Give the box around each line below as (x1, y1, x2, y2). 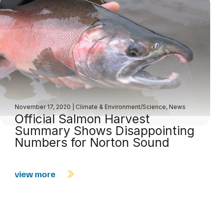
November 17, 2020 (15, 103, 72, 111)
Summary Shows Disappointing (15, 123, 194, 138)
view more (15, 168, 57, 180)
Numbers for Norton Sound (15, 135, 169, 150)
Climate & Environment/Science (76, 103, 166, 111)
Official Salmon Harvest (15, 111, 150, 127)
